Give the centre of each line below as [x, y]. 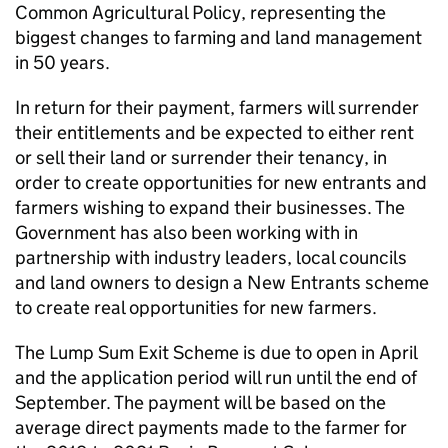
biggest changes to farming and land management [218, 37]
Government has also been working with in [186, 232]
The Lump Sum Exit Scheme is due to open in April [216, 352]
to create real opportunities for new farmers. [196, 307]
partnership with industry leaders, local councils [211, 257]
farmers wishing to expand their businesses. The [210, 207]
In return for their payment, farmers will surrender [217, 107]
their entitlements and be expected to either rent [214, 132]
